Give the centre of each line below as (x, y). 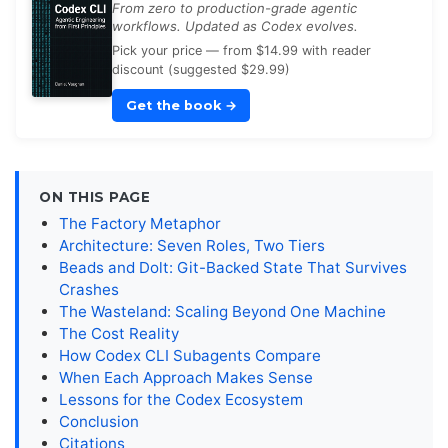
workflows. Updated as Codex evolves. (235, 25)
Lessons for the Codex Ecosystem (181, 400)
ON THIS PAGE (95, 197)
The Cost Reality (119, 334)
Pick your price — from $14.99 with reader (241, 51)
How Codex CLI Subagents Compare (190, 356)
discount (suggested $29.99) (201, 70)
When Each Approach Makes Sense (186, 378)
